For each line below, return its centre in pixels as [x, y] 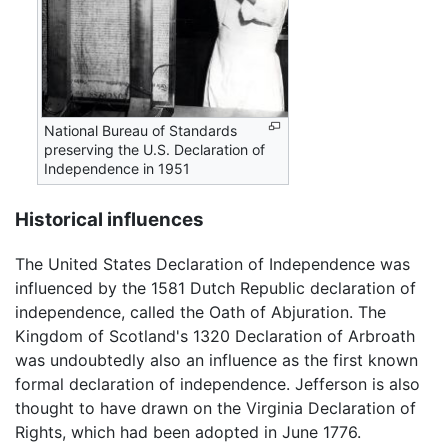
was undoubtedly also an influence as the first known [216, 360]
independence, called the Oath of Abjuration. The [200, 312]
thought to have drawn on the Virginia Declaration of [215, 408]
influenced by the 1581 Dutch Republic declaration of [215, 288]
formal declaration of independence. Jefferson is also [217, 384]
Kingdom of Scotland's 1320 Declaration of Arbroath [215, 336]
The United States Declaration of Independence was [212, 264]
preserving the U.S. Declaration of [155, 149]
